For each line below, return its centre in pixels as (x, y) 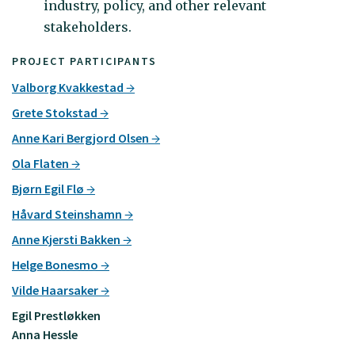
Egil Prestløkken (56, 315)
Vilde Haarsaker (56, 290)
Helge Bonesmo (56, 264)
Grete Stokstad (56, 112)
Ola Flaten (42, 163)
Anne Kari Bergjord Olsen (82, 137)
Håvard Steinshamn (68, 214)
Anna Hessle (45, 334)
